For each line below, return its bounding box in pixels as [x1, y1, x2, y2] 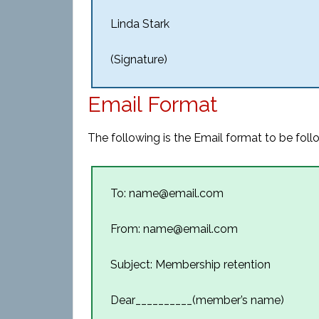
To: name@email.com [110, 187, 224, 200]
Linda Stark [110, 17, 169, 31]
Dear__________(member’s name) [110, 293, 284, 307]
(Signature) [110, 53, 167, 66]
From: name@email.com [110, 222, 238, 236]
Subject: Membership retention [110, 258, 271, 271]
